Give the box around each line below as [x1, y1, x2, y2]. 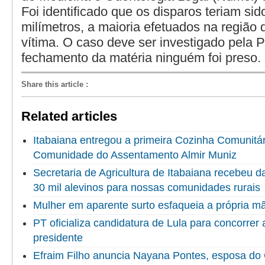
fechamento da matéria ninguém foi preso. [21, 50, 261, 65]
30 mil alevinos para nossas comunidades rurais [33, 182, 260, 194]
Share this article [21, 80, 83, 89]
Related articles [21, 109, 118, 124]
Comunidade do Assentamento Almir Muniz [33, 149, 237, 161]
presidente [33, 232, 83, 244]
